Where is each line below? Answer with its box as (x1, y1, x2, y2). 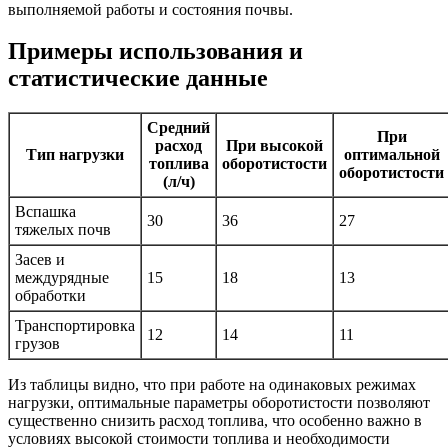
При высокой (226, 137, 323, 155)
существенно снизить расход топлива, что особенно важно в (8, 412, 422, 430)
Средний (147, 119, 210, 137)
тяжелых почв (15, 221, 111, 239)
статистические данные (8, 65, 268, 92)
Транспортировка (15, 317, 135, 335)
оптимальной (343, 146, 440, 164)
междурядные (15, 269, 109, 287)
